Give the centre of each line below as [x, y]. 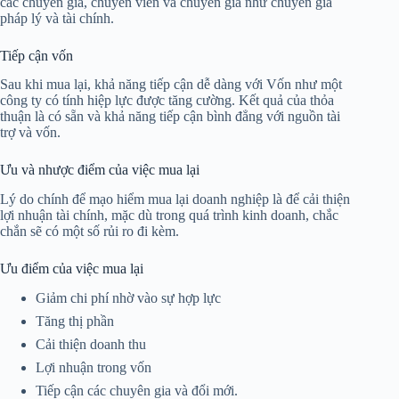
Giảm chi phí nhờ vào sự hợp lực [128, 297]
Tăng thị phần [75, 321]
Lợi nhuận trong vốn [95, 367]
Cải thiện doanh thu [91, 344]
